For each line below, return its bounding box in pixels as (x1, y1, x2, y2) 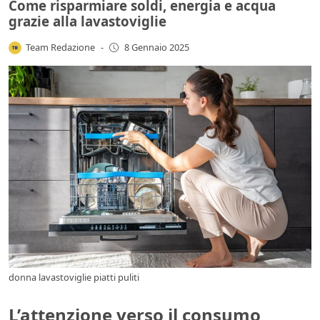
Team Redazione (26, 40, 96, 54)
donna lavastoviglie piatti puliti (9, 270, 139, 284)
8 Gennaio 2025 (124, 41, 189, 54)
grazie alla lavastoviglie (9, 11, 166, 30)
